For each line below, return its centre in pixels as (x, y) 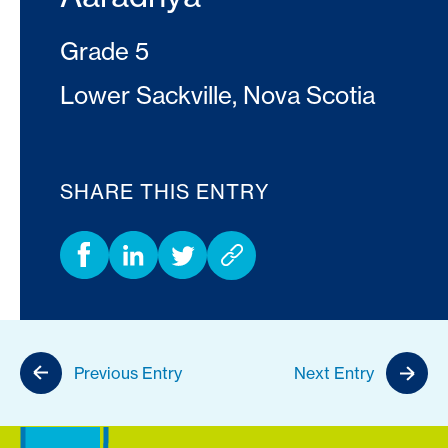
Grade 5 (104, 51)
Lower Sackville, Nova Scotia (217, 95)
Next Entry (334, 373)
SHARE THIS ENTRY (165, 191)
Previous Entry (128, 373)
